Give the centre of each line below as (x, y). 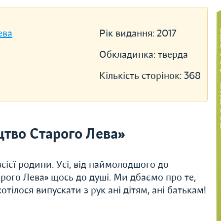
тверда (173, 55)
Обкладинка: (128, 55)
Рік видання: (128, 33)
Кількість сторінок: (141, 76)
